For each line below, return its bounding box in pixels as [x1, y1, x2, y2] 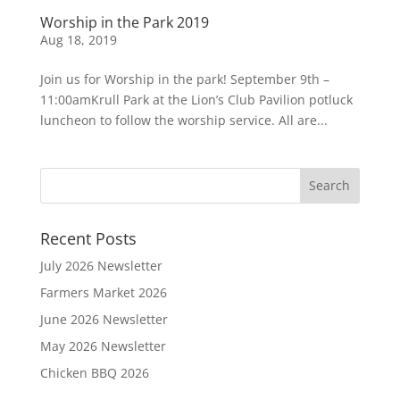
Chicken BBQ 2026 [39, 363, 149, 381]
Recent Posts [39, 227, 137, 249]
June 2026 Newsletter [39, 310, 168, 328]
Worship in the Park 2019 [39, 12, 209, 32]
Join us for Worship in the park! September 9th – [39, 70, 329, 87]
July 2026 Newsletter [39, 256, 162, 274]
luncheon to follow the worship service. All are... [39, 111, 328, 129]
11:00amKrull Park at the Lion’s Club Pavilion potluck [39, 90, 353, 108]
